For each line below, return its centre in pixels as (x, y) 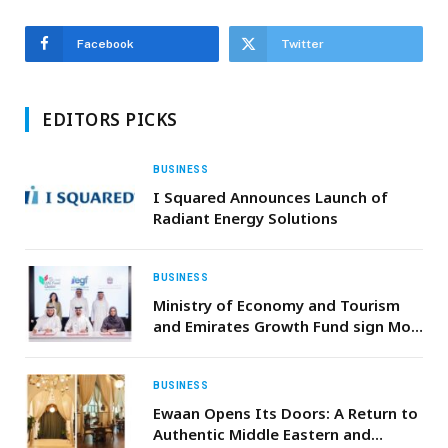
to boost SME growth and (247, 346)
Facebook (105, 43)
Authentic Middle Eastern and (262, 433)
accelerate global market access (273, 367)
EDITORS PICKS (110, 119)
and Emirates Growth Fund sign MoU (287, 325)
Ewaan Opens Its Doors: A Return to (285, 412)
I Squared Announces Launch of (270, 196)
